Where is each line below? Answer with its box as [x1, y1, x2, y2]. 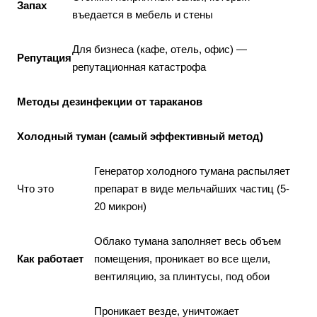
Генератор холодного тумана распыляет [94, 165, 290, 177]
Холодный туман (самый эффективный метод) [17, 130, 263, 142]
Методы [17, 96, 62, 108]
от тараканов [132, 96, 202, 108]
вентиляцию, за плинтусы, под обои [94, 270, 270, 282]
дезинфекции [62, 96, 132, 108]
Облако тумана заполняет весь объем [94, 235, 281, 247]
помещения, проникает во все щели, [94, 253, 270, 265]
